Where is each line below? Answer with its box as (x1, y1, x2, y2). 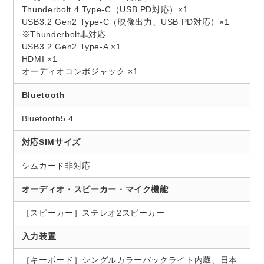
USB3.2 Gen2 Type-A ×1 (21, 42, 121, 52)
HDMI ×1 (21, 54, 58, 64)
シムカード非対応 (21, 161, 91, 171)
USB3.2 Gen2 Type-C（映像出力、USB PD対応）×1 (21, 17, 230, 27)
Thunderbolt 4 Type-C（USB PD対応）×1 (21, 5, 189, 15)
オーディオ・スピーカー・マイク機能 (21, 184, 169, 194)
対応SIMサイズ (21, 137, 81, 147)
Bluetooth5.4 (21, 114, 74, 124)
